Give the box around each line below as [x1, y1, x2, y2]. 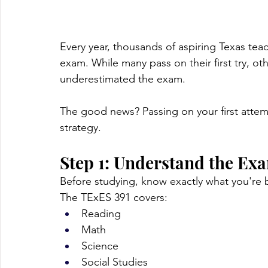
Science [81, 239, 118, 253]
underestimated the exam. [60, 72, 185, 86]
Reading [81, 207, 121, 221]
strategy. [60, 121, 101, 135]
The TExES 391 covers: [60, 191, 167, 205]
